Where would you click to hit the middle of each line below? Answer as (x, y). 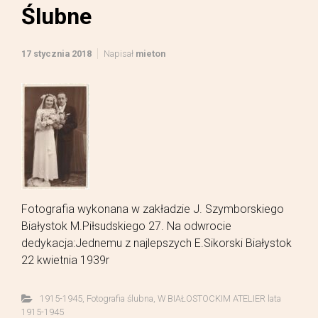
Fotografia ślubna (120, 298)
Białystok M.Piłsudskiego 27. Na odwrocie (126, 226)
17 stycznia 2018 (56, 53)
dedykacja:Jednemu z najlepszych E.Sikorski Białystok (157, 243)
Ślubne (56, 16)
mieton (150, 53)
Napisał (120, 53)
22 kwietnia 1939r (65, 260)
